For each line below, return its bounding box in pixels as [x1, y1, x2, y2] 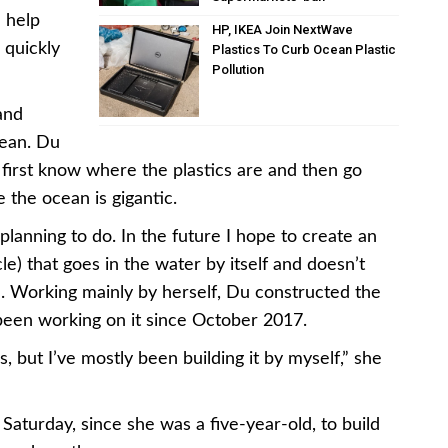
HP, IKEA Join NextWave [212, 21, 354, 37]
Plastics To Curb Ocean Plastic [212, 41, 397, 57]
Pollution [212, 61, 265, 77]
